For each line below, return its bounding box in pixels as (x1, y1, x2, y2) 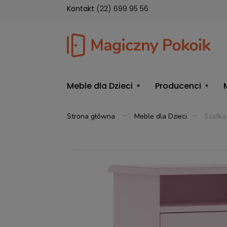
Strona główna (67, 111, 115, 121)
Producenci (155, 80, 201, 92)
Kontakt (67, 4, 96, 14)
